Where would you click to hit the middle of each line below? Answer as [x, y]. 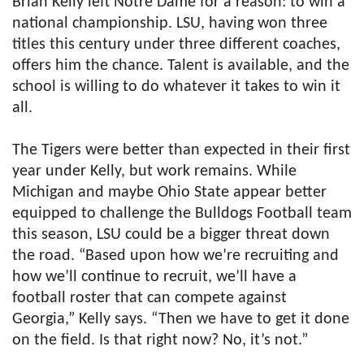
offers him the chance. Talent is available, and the [181, 65]
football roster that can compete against [149, 298]
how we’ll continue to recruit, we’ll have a [154, 277]
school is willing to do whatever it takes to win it [176, 87]
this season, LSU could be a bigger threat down [171, 234]
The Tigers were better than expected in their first [181, 150]
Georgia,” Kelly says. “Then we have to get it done [181, 319]
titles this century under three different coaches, [176, 44]
